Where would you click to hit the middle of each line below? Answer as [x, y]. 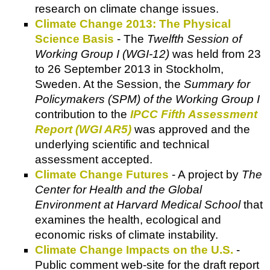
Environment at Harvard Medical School [138, 204]
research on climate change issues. [127, 8]
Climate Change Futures [102, 174]
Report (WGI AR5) [83, 129]
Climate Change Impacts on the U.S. [134, 250]
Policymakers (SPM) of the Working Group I [147, 99]
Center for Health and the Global [118, 189]
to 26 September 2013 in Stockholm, [129, 69]
